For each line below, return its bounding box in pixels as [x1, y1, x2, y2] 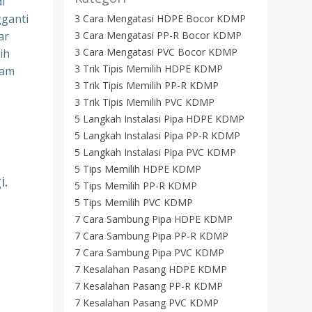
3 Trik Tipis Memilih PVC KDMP [75, 95, 214, 109]
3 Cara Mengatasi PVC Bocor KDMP [75, 45, 237, 58]
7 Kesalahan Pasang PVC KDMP [75, 296, 219, 309]
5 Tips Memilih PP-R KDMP [75, 179, 197, 192]
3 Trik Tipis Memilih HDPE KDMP [75, 62, 223, 75]
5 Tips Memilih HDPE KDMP [75, 162, 201, 175]
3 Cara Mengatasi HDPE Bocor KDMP [75, 12, 246, 25]
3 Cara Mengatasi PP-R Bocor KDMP [75, 29, 242, 42]
